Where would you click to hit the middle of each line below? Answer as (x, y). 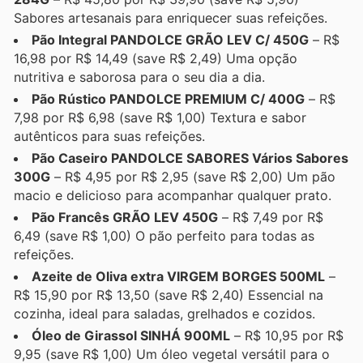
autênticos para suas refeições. (109, 136)
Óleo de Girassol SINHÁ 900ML (131, 335)
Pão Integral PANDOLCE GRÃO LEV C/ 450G (170, 39)
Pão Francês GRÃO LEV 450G (125, 217)
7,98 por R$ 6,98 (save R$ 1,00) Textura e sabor (160, 117)
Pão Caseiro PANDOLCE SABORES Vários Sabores (190, 158)
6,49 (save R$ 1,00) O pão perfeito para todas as (164, 235)
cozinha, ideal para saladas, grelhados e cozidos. (164, 313)
